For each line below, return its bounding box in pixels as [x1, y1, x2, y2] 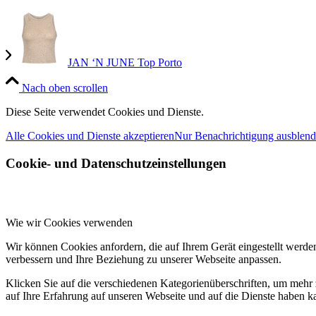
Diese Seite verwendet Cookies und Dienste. [6, 105, 204, 118]
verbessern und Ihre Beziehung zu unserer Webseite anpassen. [6, 253, 281, 266]
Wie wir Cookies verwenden [6, 217, 133, 229]
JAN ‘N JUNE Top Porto [68, 56, 182, 68]
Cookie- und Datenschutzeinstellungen [6, 155, 226, 171]
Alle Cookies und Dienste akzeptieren [6, 129, 174, 142]
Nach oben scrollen [22, 81, 108, 94]
